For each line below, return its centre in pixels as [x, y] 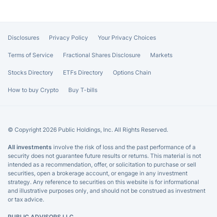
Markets [161, 55]
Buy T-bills [83, 90]
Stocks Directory [31, 72]
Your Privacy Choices [127, 37]
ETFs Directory [83, 72]
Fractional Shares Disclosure [102, 55]
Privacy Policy [69, 37]
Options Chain [132, 72]
